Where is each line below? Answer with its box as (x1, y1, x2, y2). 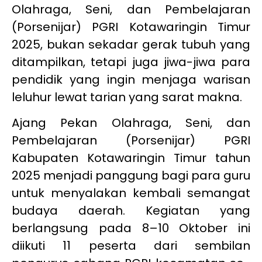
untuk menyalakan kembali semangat (12, 184, 250, 201)
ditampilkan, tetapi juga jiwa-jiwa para (12, 53, 250, 70)
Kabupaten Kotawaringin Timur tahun (12, 149, 250, 166)
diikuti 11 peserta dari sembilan (12, 237, 250, 254)
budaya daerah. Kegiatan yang (12, 202, 250, 219)
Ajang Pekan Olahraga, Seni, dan (12, 114, 250, 131)
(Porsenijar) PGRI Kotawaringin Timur (12, 18, 250, 35)
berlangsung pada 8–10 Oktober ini (12, 219, 250, 236)
